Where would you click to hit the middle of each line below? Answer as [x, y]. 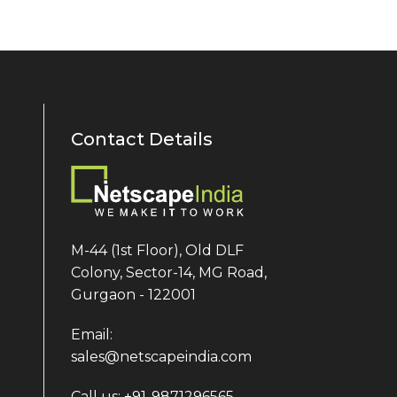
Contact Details [142, 140]
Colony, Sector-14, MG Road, [169, 272]
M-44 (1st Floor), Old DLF [157, 250]
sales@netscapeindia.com [161, 356]
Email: [92, 334]
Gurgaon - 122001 [133, 294]
